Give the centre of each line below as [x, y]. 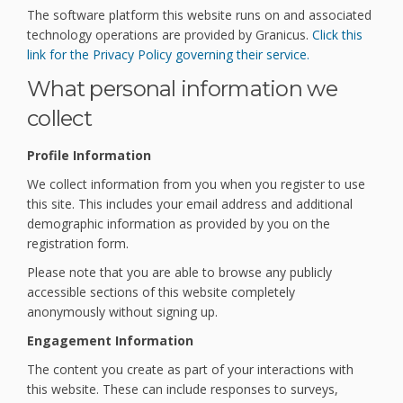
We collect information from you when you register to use [196, 184]
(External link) [347, 54]
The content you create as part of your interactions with [190, 370]
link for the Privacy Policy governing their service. [168, 55]
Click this [337, 35]
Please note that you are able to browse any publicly [179, 273]
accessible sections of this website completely [161, 292]
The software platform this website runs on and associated [199, 15]
